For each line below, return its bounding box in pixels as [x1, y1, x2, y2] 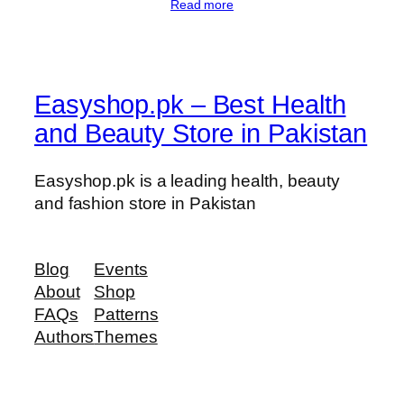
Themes [94, 327, 158, 346]
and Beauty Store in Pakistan [34, 118, 368, 148]
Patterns [94, 305, 159, 324]
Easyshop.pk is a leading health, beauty [34, 170, 341, 190]
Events [94, 260, 148, 279]
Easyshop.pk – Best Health [34, 89, 346, 119]
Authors [34, 327, 95, 346]
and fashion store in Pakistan [34, 193, 257, 213]
